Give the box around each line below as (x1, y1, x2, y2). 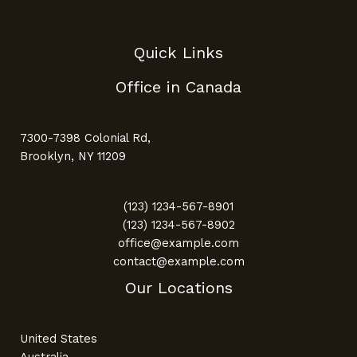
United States (20, 331, 97, 347)
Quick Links (134, 42, 223, 62)
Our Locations (124, 278, 233, 298)
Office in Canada (116, 76, 241, 96)
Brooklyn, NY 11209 (20, 148, 126, 163)
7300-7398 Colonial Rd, (20, 130, 151, 145)
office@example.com (118, 236, 239, 251)
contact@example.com (112, 254, 245, 269)
